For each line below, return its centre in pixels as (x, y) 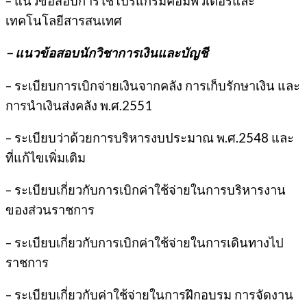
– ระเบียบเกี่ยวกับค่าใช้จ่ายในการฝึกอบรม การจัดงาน (149, 295)
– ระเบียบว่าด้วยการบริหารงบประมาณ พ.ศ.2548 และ (150, 137)
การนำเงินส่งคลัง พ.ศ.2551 (79, 105)
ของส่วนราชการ (50, 210)
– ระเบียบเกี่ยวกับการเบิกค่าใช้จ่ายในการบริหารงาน (146, 190)
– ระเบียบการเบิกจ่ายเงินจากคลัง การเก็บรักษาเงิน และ (153, 85)
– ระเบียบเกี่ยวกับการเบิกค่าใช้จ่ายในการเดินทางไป (145, 242)
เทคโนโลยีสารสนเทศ (64, 20)
